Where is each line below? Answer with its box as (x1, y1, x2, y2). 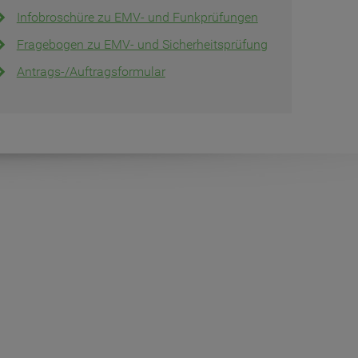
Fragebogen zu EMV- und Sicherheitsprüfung (16, 37, 268, 53)
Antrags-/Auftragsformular (16, 64, 165, 80)
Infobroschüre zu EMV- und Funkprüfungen (16, 10, 258, 26)
